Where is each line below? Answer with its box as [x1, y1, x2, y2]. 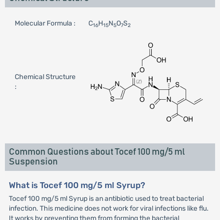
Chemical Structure [14, 73, 76, 81]
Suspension [8, 157, 58, 166]
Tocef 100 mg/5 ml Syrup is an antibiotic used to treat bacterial [8, 194, 204, 203]
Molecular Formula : [14, 19, 76, 27]
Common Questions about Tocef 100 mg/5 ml [8, 147, 185, 157]
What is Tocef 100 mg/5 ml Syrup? [8, 180, 145, 190]
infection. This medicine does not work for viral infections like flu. [8, 204, 209, 213]
